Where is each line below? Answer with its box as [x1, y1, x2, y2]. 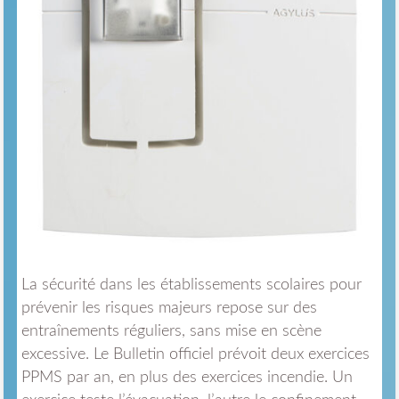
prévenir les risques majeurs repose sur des [20, 300, 317, 317]
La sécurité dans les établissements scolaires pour [20, 277, 362, 294]
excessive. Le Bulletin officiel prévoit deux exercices [20, 346, 370, 363]
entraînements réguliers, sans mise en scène [20, 323, 322, 340]
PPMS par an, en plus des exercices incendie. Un [20, 370, 353, 387]
